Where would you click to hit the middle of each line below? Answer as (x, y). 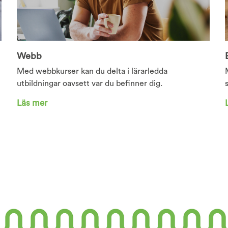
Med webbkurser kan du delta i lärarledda (92, 71)
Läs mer (32, 103)
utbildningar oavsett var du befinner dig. (90, 83)
